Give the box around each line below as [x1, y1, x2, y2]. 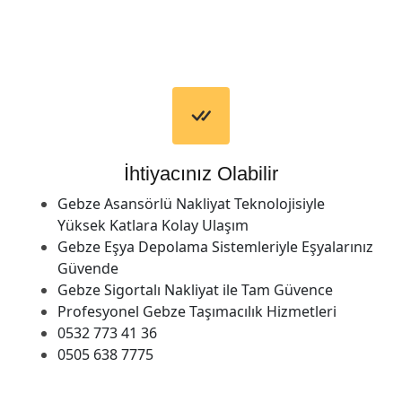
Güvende [57, 258, 118, 278]
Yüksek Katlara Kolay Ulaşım [57, 214, 249, 235]
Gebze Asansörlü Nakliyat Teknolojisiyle [57, 193, 325, 214]
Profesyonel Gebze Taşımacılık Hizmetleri [57, 301, 336, 321]
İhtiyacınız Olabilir [124, 162, 278, 185]
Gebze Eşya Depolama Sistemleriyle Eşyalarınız [57, 236, 373, 257]
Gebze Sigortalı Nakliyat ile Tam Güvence [57, 279, 333, 300]
